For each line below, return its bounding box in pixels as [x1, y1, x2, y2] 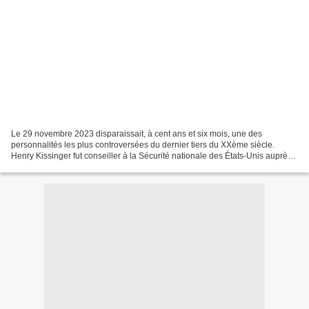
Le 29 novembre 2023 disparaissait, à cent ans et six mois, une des [11, 128, 262, 139]
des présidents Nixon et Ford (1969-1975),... [11, 161, 176, 172]
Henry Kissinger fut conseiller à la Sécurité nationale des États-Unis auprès [11, 150, 292, 161]
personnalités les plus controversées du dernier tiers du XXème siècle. [11, 139, 275, 150]
